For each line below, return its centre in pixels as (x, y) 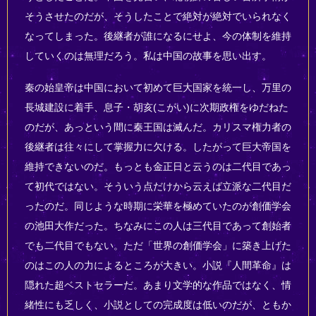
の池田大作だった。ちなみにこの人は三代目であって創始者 (158, 225)
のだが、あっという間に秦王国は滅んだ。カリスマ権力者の (158, 127)
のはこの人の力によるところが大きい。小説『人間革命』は (158, 265)
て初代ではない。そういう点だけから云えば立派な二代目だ (158, 186)
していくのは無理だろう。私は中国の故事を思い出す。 (148, 56)
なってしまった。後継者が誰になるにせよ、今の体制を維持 (158, 36)
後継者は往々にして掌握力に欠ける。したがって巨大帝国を (158, 146)
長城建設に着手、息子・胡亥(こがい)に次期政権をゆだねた (156, 107)
